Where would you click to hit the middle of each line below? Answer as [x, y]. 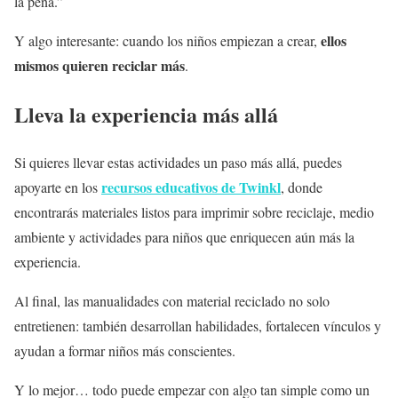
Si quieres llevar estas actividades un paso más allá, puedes [178, 163]
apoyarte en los [58, 187]
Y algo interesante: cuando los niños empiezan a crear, [167, 40]
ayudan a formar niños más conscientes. [125, 351]
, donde [302, 187]
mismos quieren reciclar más [99, 65]
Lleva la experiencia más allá [146, 114]
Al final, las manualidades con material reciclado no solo [172, 301]
